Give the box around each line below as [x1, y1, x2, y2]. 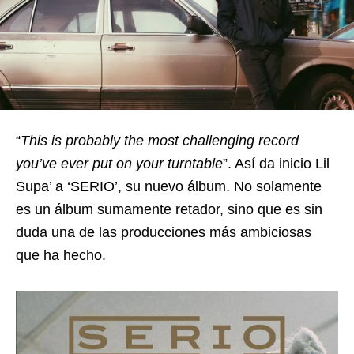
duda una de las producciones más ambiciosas [16, 224, 311, 240]
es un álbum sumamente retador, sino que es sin [16, 201, 322, 217]
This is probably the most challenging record [21, 132, 299, 149]
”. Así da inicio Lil [223, 155, 330, 171]
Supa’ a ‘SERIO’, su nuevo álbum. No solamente [16, 178, 322, 194]
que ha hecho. [16, 247, 106, 263]
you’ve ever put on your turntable [16, 155, 223, 171]
